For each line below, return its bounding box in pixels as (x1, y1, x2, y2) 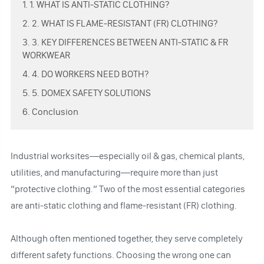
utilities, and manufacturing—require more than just (10, 166, 218, 178)
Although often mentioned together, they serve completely (10, 232, 243, 244)
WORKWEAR (22, 49, 70, 61)
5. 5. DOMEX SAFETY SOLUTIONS (22, 87, 151, 98)
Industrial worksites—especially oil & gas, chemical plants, (10, 150, 245, 161)
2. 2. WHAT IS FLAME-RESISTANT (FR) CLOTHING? (22, 17, 217, 29)
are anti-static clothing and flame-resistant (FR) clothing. (10, 199, 237, 211)
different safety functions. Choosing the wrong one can (10, 249, 231, 260)
